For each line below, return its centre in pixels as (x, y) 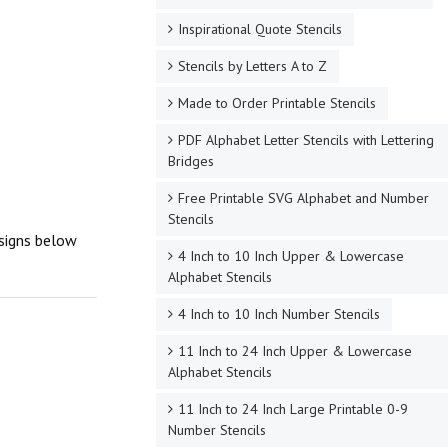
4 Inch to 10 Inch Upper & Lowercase (290, 256)
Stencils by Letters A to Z (252, 66)
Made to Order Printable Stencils (276, 103)
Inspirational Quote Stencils (259, 29)
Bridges (190, 161)
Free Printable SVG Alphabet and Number (303, 198)
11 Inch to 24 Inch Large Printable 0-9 (292, 409)
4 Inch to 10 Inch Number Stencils (278, 314)
